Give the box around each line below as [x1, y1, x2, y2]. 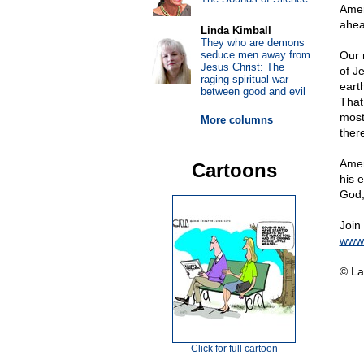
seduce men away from [200, 49, 310, 61]
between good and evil [200, 85, 305, 97]
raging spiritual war [200, 73, 288, 85]
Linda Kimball [200, 24, 271, 37]
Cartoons [191, 159, 277, 181]
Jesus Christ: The [200, 61, 284, 73]
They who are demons [200, 37, 305, 49]
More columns [200, 114, 273, 126]
